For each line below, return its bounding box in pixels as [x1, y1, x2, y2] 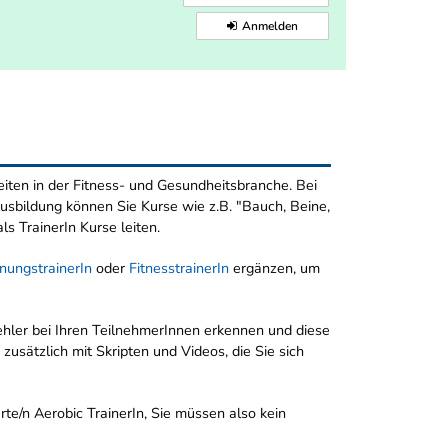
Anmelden [242, 18, 298, 35]
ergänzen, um [229, 258, 320, 279]
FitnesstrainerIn [129, 258, 229, 279]
